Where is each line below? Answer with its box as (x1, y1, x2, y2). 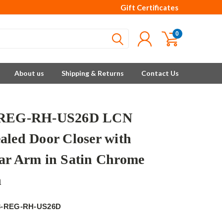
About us (14, 69, 44, 77)
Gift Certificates (120, 3, 178, 12)
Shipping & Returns (61, 69, 124, 77)
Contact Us (141, 69, 179, 77)
